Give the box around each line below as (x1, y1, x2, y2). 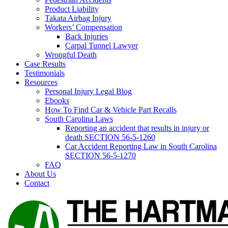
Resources (24, 77, 58, 87)
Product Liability (45, 4, 99, 13)
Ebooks (45, 96, 69, 105)
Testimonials (24, 68, 65, 77)
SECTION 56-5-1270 (65, 151, 136, 160)
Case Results (24, 59, 66, 68)
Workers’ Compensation (45, 22, 122, 32)
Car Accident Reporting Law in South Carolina (65, 141, 217, 151)
